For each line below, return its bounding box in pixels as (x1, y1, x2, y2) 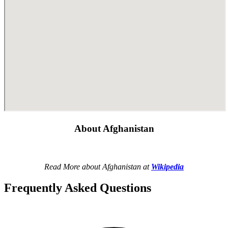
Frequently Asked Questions (4, 181, 151, 195)
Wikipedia (151, 162, 184, 171)
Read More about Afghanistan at (44, 162, 151, 171)
